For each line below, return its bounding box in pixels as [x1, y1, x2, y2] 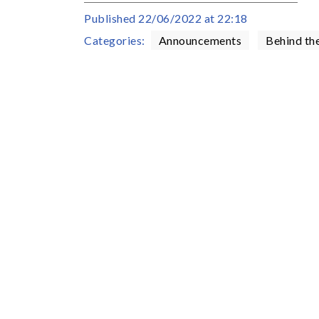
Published [84, 11, 138, 25]
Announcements [158, 33, 242, 47]
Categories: [84, 33, 145, 47]
